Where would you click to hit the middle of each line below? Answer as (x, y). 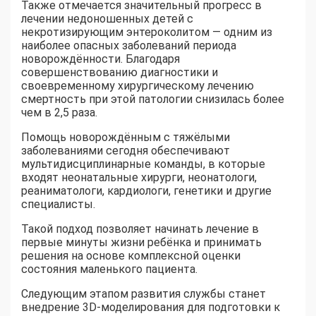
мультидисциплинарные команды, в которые (143, 164)
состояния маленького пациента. (109, 269)
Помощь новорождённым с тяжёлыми (126, 138)
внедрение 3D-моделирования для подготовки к (151, 308)
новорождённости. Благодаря (101, 59)
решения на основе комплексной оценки (131, 256)
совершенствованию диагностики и (120, 73)
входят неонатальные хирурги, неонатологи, (139, 178)
